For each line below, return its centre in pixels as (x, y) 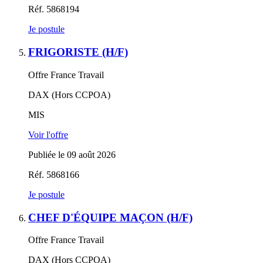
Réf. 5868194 (54, 9)
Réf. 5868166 (54, 174)
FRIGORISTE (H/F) (78, 52)
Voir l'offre (48, 134)
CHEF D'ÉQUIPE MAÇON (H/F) (110, 217)
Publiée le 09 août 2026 (72, 154)
